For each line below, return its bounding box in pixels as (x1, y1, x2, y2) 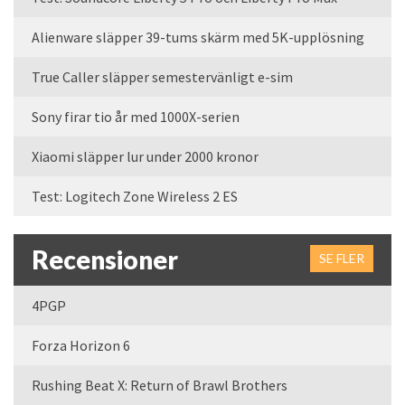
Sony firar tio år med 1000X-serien (32, 107, 240, 126)
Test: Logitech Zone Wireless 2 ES (32, 186, 238, 205)
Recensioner (32, 243, 178, 275)
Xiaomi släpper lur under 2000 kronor (32, 146, 259, 165)
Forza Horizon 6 (32, 335, 130, 354)
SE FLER (319, 250, 364, 266)
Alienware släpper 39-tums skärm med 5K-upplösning (32, 27, 364, 46)
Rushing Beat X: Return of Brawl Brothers (32, 375, 287, 394)
